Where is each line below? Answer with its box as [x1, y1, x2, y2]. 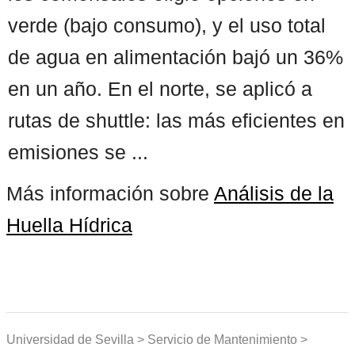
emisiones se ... [8, 140, 148, 163]
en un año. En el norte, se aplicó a [8, 77, 312, 100]
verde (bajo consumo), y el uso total [8, 13, 326, 36]
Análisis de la [214, 181, 334, 204]
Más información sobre [6, 181, 214, 204]
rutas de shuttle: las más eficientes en [8, 109, 345, 132]
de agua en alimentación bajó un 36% [8, 45, 343, 68]
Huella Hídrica [6, 213, 132, 236]
